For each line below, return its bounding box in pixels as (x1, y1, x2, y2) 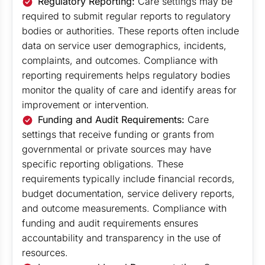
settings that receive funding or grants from (22, 128, 214, 140)
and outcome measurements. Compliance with (22, 202, 227, 214)
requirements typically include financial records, (22, 173, 235, 185)
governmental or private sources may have (22, 143, 211, 155)
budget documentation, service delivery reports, (22, 188, 235, 199)
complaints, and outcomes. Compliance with (22, 54, 218, 66)
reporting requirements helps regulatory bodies (22, 69, 230, 81)
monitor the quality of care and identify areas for (22, 84, 237, 96)
